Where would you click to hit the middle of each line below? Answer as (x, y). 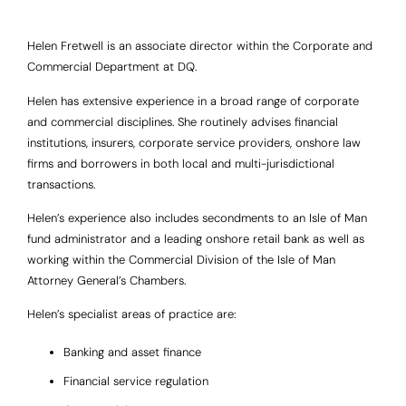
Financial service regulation (136, 381)
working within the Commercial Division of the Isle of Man (181, 259)
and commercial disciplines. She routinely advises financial (183, 121)
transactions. (61, 184)
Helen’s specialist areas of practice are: (131, 314)
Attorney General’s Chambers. (106, 280)
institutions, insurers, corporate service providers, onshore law (194, 142)
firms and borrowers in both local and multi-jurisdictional (181, 163)
